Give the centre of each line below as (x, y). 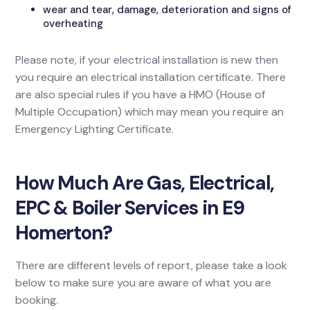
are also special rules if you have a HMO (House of (140, 94)
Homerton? (64, 233)
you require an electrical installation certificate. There (151, 77)
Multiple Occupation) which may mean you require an (150, 112)
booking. (37, 300)
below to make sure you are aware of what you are (144, 283)
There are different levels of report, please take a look (152, 265)
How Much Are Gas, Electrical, (145, 183)
